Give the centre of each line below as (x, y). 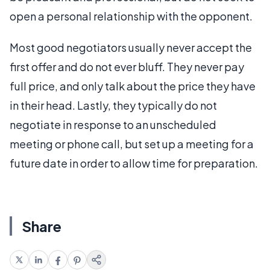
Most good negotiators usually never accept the (131, 47)
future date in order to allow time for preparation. (134, 163)
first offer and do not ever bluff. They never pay (127, 66)
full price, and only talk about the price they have (133, 86)
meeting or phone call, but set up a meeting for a (132, 143)
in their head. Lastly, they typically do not (113, 105)
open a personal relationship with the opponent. (131, 16)
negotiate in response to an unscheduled (113, 124)
